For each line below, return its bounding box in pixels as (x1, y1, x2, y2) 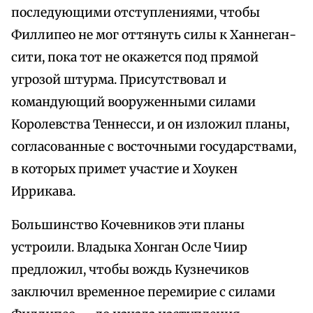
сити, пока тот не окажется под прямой (11, 50, 259, 66)
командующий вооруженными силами (11, 94, 256, 110)
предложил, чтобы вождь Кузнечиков (11, 262, 249, 278)
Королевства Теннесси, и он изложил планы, (11, 117, 289, 133)
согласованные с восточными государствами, (11, 139, 296, 155)
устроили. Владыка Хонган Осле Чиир (11, 240, 247, 256)
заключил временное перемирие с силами (11, 284, 275, 300)
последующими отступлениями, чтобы (11, 5, 260, 21)
